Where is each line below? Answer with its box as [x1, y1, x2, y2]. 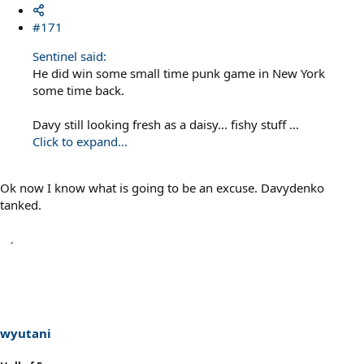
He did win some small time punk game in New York [32, 64, 325, 81]
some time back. [32, 81, 124, 98]
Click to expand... [32, 132, 128, 149]
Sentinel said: [32, 47, 106, 64]
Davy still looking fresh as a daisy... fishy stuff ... [32, 115, 299, 132]
